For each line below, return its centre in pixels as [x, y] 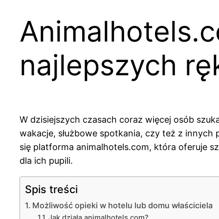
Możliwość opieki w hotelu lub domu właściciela [123, 206]
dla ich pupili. [46, 161]
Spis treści [51, 189]
